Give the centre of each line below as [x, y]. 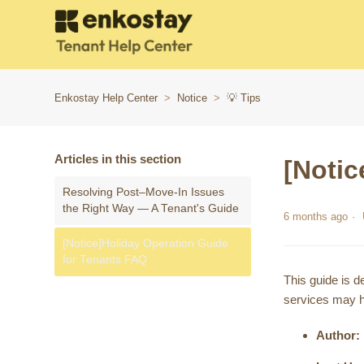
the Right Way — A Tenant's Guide [151, 208]
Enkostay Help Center [106, 98]
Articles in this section [118, 159]
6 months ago [316, 217]
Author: [338, 336]
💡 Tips [244, 98]
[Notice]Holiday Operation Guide [146, 243]
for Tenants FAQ [105, 260]
